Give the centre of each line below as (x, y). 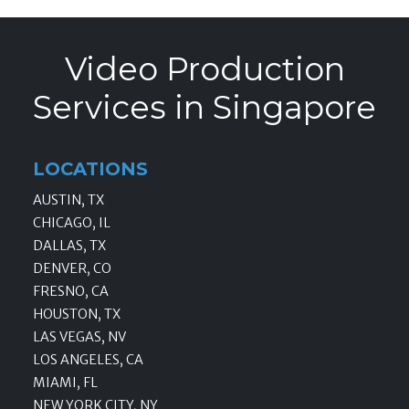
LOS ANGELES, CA (88, 360)
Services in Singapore (204, 108)
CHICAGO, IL (72, 223)
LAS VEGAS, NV (79, 337)
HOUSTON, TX (77, 315)
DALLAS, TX (69, 246)
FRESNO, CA (71, 292)
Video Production (204, 69)
